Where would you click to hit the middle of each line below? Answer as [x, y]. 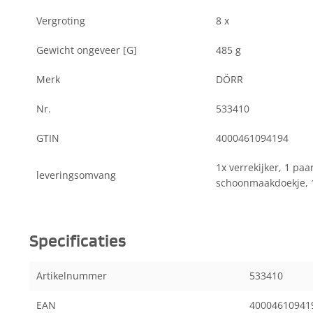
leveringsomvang [76, 175]
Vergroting [61, 21]
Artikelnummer [72, 276]
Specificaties [78, 242]
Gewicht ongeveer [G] [87, 50]
